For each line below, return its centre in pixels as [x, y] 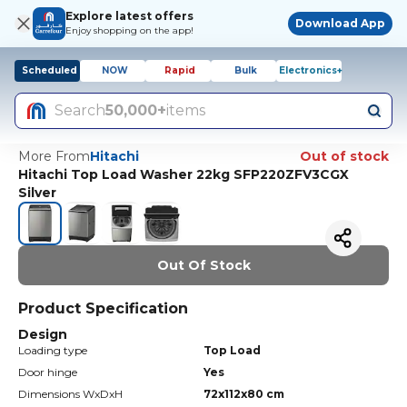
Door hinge [48, 372]
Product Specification [103, 308]
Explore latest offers [129, 16]
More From [54, 156]
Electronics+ [311, 70]
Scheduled [49, 70]
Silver [37, 193]
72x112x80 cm [244, 394]
